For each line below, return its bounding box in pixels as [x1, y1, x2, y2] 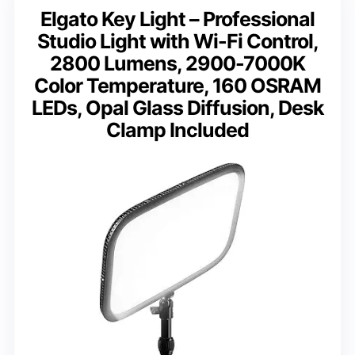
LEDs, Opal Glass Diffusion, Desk [31, 96, 324, 120]
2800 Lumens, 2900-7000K [50, 52, 305, 76]
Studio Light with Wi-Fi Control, [36, 29, 319, 54]
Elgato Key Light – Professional [40, 7, 315, 32]
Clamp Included [106, 118, 249, 143]
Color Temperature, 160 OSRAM [34, 74, 321, 98]
